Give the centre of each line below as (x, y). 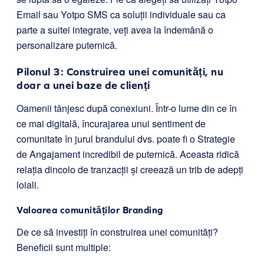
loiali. (28, 184)
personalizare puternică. (67, 45)
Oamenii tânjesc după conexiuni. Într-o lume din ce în (127, 108)
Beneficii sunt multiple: (64, 247)
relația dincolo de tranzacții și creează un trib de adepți (130, 169)
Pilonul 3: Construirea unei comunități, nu (120, 71)
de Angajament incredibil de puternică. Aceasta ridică (128, 154)
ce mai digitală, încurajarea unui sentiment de (111, 123)
